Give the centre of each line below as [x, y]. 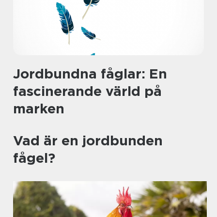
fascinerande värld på [87, 91]
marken [39, 108]
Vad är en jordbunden [88, 140]
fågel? [34, 158]
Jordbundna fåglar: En [90, 74]
